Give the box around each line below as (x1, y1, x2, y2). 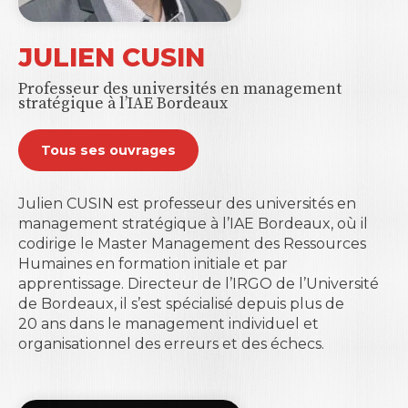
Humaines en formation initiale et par (18, 255, 288, 273)
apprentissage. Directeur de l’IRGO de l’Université (18, 275, 379, 293)
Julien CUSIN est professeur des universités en (18, 195, 356, 213)
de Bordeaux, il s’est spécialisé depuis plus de (18, 295, 344, 313)
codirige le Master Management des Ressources (18, 235, 366, 253)
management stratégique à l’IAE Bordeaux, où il (18, 215, 368, 233)
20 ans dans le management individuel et (18, 315, 319, 333)
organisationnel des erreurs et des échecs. (18, 335, 324, 353)
